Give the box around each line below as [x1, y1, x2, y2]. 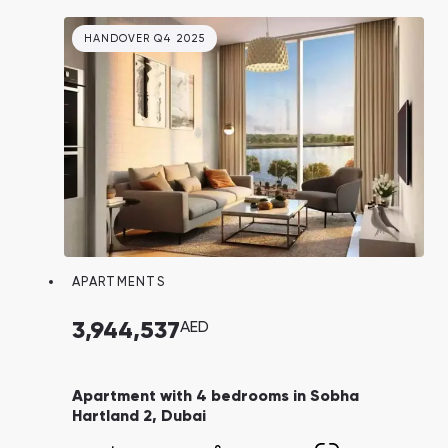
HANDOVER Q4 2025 [84, 33, 205, 45]
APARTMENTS [72, 275, 165, 289]
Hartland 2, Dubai [72, 408, 206, 425]
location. [72, 5, 137, 22]
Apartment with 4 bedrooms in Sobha [72, 388, 359, 405]
